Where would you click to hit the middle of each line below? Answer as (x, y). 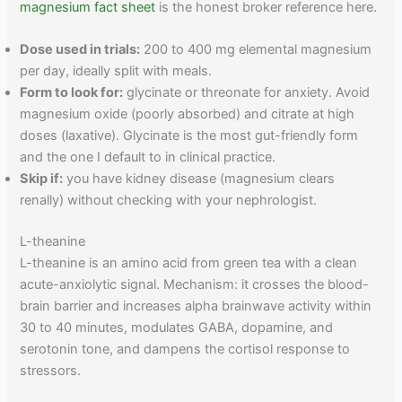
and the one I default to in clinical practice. (148, 157)
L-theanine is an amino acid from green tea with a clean (189, 262)
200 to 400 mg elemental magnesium (256, 49)
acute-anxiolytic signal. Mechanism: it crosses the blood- (195, 284)
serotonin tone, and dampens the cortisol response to (185, 349)
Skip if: (42, 178)
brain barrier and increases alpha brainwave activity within (196, 306)
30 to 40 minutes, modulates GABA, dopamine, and (177, 327)
